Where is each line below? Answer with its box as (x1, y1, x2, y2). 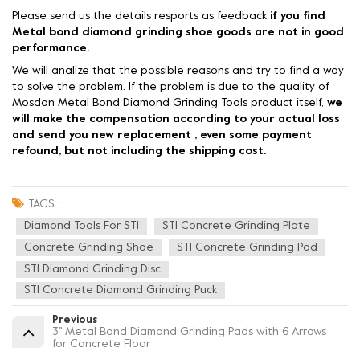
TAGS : (28, 199, 60, 211)
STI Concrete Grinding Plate (162, 221, 310, 232)
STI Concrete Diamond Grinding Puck (24, 285, 217, 297)
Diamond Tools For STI (24, 221, 139, 232)
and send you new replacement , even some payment (12, 130, 312, 141)
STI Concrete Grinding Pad (177, 243, 317, 254)
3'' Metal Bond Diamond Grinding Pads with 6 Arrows (52, 326, 326, 337)
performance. (12, 43, 89, 55)
